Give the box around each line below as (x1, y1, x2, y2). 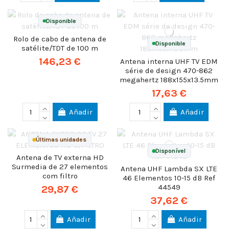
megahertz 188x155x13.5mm (120, 75, 219, 84)
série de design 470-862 (125, 65, 213, 75)
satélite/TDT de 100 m (21, 43, 99, 53)
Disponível (155, 147, 186, 155)
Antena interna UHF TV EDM (120, 56, 218, 66)
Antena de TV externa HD (16, 153, 104, 163)
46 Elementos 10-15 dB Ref (123, 173, 216, 183)
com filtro (42, 171, 78, 181)
